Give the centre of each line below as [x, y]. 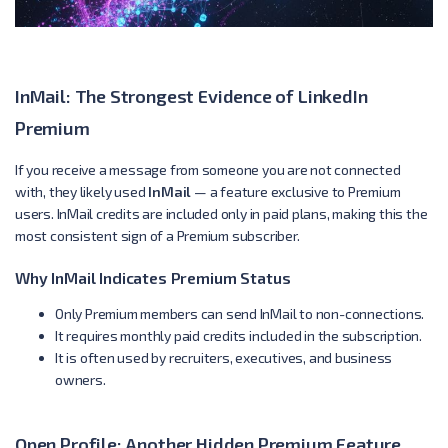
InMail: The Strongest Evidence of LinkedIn [191, 95]
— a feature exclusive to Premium [296, 191]
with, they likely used [82, 191]
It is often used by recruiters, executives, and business [224, 357]
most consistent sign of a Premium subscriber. [157, 235]
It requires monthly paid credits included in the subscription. [238, 335]
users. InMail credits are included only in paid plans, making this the [221, 213]
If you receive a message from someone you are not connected [208, 169]
